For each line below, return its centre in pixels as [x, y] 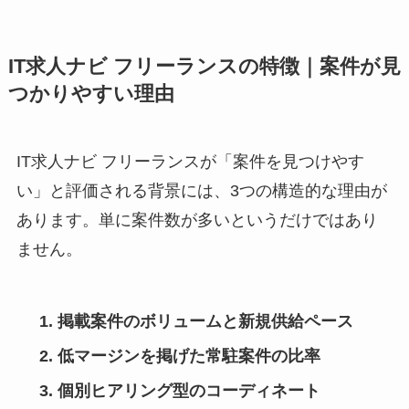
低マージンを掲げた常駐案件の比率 [189, 357]
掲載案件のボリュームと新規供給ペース [205, 322]
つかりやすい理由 [91, 94]
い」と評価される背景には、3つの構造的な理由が [201, 191]
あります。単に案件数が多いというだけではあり [197, 220]
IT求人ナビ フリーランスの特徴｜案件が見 [204, 67]
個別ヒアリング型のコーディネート [189, 391]
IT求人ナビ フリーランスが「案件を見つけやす [190, 162]
